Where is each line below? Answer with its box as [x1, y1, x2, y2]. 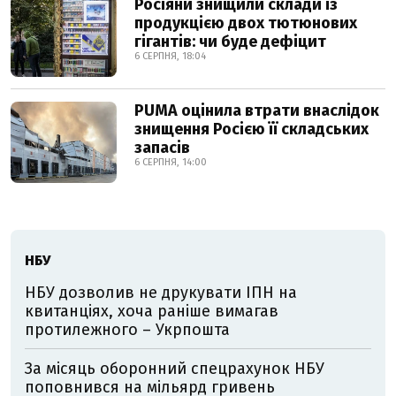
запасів [134, 138, 190, 157]
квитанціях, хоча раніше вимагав [25, 301, 278, 321]
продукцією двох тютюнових [134, 13, 357, 33]
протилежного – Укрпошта [25, 320, 230, 339]
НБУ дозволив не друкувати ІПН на [25, 283, 297, 302]
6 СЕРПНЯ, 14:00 [134, 156, 207, 168]
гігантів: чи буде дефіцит [134, 32, 326, 51]
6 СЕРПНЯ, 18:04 [134, 50, 206, 62]
